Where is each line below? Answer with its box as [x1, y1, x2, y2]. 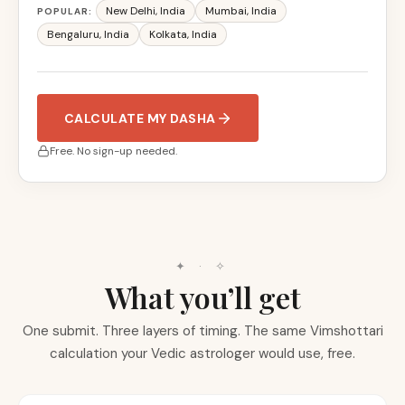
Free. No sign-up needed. [50, 144, 177, 158]
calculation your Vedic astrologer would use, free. [50, 344, 355, 363]
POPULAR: [37, 5, 92, 17]
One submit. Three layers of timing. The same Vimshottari [22, 322, 383, 340]
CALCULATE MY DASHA [63, 109, 216, 127]
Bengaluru [47, 27, 99, 42]
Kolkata [149, 27, 187, 42]
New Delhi [106, 4, 155, 18]
